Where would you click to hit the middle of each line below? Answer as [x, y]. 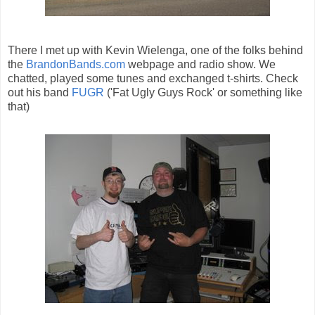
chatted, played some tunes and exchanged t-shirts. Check [153, 78]
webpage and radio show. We [200, 64]
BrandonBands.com [76, 64]
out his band [40, 92]
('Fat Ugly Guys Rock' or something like [203, 92]
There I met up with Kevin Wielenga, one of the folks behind [155, 50]
